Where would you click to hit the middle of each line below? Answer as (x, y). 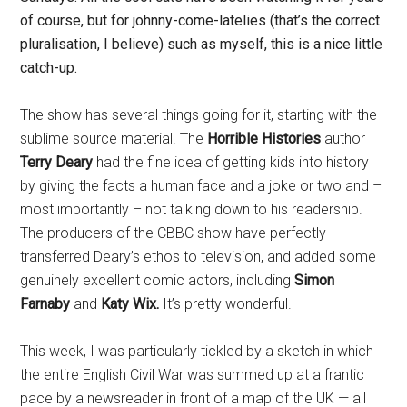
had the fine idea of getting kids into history (231, 163)
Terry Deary (57, 163)
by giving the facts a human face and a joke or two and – (201, 186)
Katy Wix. (132, 304)
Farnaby (45, 304)
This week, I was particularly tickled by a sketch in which (197, 352)
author (345, 139)
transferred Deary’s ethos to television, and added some (199, 257)
